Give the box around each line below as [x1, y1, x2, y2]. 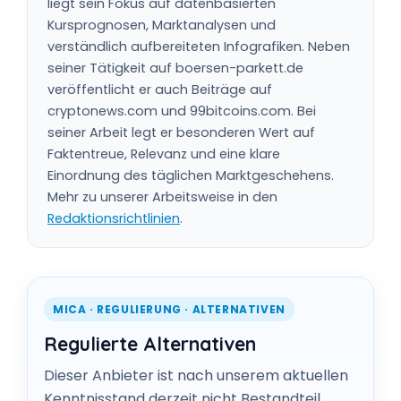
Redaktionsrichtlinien [47, 209, 180, 227]
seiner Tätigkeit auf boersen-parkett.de [47, 59, 303, 77]
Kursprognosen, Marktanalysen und [47, 16, 276, 34]
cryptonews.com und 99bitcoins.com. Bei [47, 102, 316, 120]
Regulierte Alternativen [44, 332, 256, 355]
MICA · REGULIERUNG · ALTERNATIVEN [53, 302, 286, 317]
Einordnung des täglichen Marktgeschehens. [47, 166, 334, 184]
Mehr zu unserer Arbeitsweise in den [47, 188, 277, 206]
